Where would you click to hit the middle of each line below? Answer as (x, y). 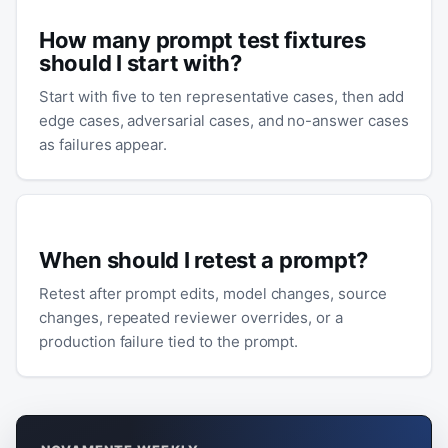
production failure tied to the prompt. (169, 341)
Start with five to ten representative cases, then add (221, 96)
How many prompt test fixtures (202, 40)
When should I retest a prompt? (204, 260)
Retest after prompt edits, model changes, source (213, 293)
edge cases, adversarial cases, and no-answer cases (224, 120)
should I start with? (140, 63)
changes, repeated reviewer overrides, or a (191, 317)
